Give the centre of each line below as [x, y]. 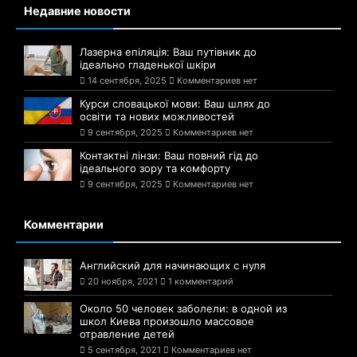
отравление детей [127, 334]
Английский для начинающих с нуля [173, 266]
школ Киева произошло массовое [167, 322]
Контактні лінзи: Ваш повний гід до [169, 156]
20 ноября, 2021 [123, 282]
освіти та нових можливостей [157, 117]
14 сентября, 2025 [127, 81]
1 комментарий [200, 282]
